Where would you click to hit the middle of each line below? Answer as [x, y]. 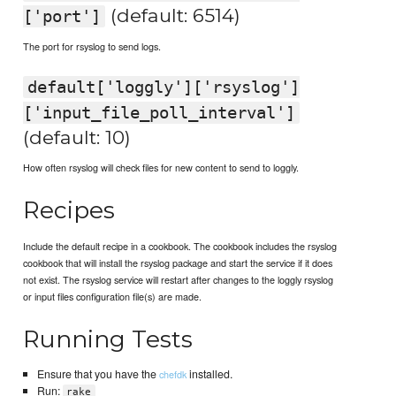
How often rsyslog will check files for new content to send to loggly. [161, 168]
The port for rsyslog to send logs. [92, 46]
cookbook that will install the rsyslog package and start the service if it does [178, 262]
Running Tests [108, 339]
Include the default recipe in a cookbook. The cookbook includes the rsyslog [180, 245]
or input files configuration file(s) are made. [113, 296]
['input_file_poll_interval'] [160, 112]
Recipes [69, 210]
